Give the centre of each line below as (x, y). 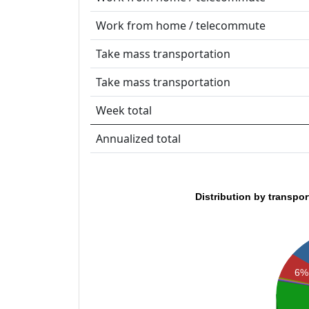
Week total (124, 111)
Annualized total (138, 139)
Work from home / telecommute (181, 26)
